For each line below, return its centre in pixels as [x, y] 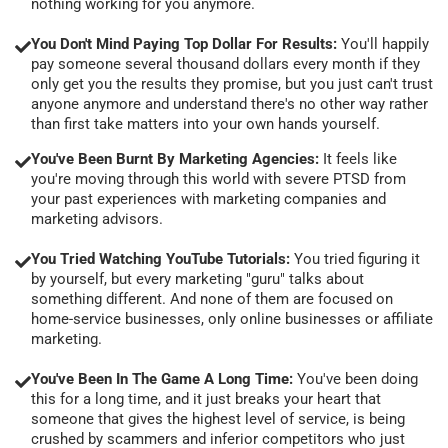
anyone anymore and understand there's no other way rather [229, 103]
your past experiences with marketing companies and [208, 198]
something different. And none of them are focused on [212, 298]
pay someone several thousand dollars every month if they [225, 63]
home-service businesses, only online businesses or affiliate [232, 318]
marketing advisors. [97, 218]
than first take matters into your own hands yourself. [205, 123]
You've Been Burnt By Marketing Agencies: [177, 158]
